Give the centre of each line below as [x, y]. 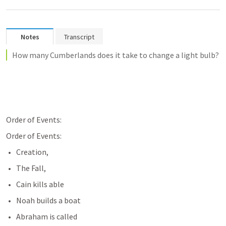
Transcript [79, 37]
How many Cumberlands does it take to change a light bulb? [116, 55]
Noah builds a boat [48, 200]
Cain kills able [40, 184]
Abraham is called [47, 216]
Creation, [32, 152]
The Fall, [31, 168]
